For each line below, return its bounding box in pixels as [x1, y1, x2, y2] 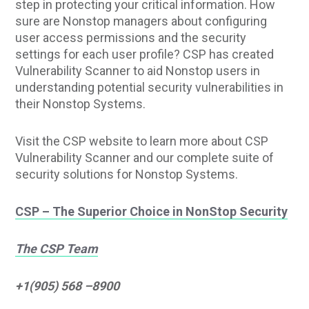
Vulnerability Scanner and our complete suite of [15, 150, 275, 165]
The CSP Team [15, 241, 99, 256]
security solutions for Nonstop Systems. [15, 166, 239, 181]
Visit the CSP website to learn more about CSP [15, 133, 269, 148]
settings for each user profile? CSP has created [15, 46, 275, 61]
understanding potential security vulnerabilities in [15, 79, 284, 94]
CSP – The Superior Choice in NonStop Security [15, 203, 288, 219]
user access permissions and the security [15, 30, 247, 45]
